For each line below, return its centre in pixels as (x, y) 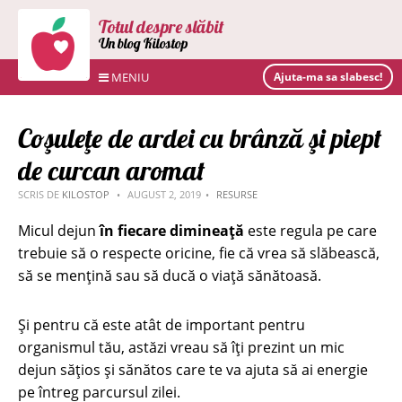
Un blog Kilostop (143, 43)
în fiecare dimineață (172, 231)
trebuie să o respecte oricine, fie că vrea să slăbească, (199, 253)
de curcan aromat (111, 170)
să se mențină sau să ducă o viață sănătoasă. (170, 275)
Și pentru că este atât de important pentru (162, 325)
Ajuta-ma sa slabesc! (328, 77)
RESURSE (237, 194)
